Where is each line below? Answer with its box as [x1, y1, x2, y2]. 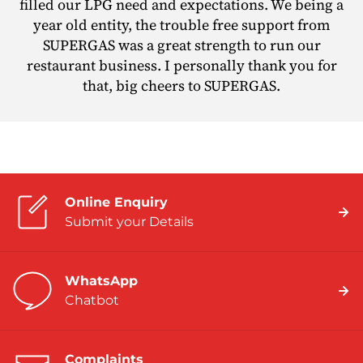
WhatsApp [65, 272, 138, 288]
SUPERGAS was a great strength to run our [42, 34, 321, 55]
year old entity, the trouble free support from [32, 14, 331, 35]
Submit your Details [65, 213, 194, 229]
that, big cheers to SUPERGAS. [83, 75, 280, 96]
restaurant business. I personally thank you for [26, 54, 337, 75]
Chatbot [65, 292, 119, 308]
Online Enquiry [65, 194, 168, 210]
